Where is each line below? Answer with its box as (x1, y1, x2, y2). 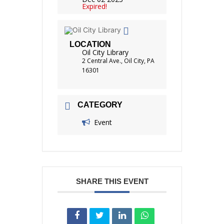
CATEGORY (77, 100, 122, 109)
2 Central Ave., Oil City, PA (82, 56, 154, 65)
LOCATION (69, 40, 111, 48)
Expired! (82, 1, 107, 11)
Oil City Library (82, 47, 128, 57)
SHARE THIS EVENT (75, 177, 148, 185)
